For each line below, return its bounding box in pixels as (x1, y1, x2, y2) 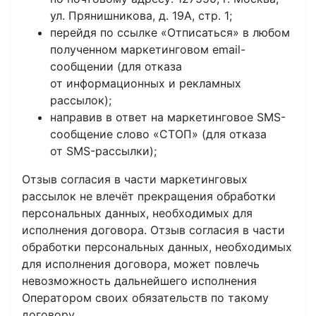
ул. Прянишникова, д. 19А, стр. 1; (50, 8, 232, 23)
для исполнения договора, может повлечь (22, 257, 260, 271)
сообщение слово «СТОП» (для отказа (50, 127, 267, 141)
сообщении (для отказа (50, 59, 182, 73)
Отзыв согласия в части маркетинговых (22, 172, 248, 186)
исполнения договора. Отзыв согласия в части (22, 223, 285, 237)
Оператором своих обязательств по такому (22, 291, 269, 305)
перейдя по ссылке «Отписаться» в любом (50, 25, 290, 39)
